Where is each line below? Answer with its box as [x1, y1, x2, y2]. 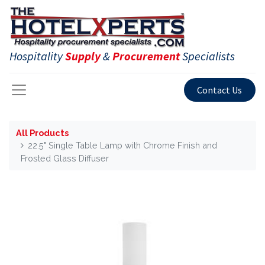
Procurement [112, 49, 180, 63]
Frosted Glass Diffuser [21, 153, 109, 163]
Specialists [182, 49, 235, 63]
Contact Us [197, 84, 243, 96]
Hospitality [9, 49, 63, 63]
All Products [16, 127, 69, 138]
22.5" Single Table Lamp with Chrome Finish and [28, 140, 218, 150]
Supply [65, 49, 101, 63]
